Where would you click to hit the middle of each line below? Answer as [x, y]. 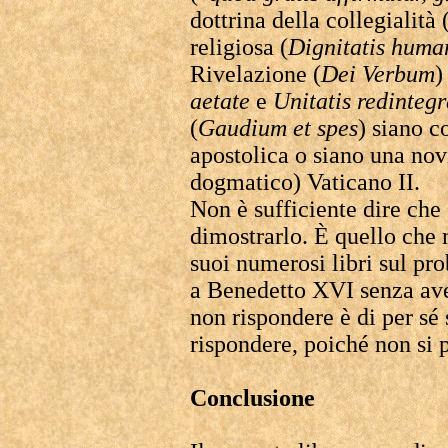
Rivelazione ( [255, 74]
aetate [220, 101]
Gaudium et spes [278, 128]
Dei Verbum [378, 74]
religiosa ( [239, 47]
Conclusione [252, 398]
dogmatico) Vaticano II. [305, 182]
